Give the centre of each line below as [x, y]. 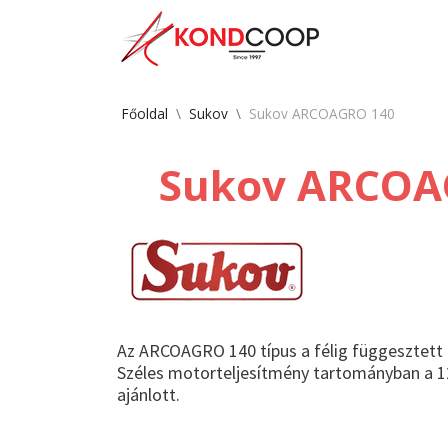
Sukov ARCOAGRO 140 [322, 113]
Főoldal [145, 113]
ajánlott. [148, 394]
